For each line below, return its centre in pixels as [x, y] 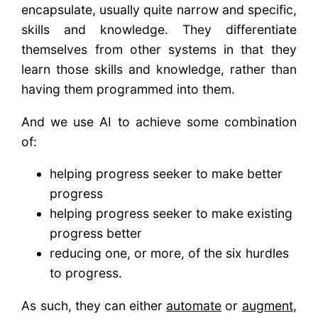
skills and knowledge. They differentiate [159, 29]
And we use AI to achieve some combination [159, 121]
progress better [96, 234]
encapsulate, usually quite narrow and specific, [159, 9]
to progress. [86, 273]
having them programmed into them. [128, 89]
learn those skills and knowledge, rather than [159, 69]
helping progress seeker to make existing [171, 214]
